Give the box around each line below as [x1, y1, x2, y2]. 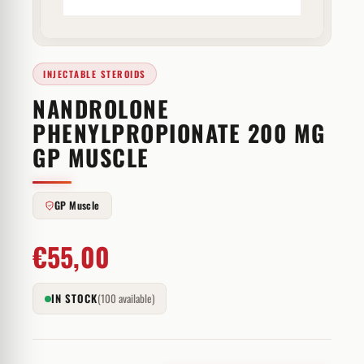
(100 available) [97, 290, 154, 306]
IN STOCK [51, 290, 97, 306]
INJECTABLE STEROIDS [43, 67, 146, 80]
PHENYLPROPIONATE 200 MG [32, 116, 326, 149]
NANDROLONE [32, 92, 169, 125]
